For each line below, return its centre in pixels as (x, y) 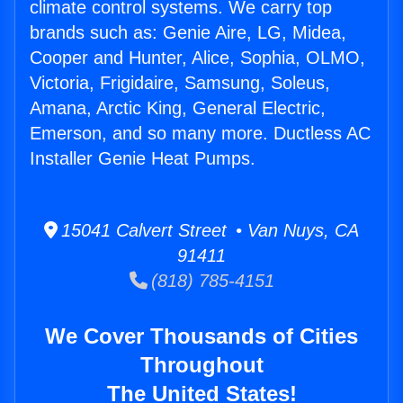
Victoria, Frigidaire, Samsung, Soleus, (180, 83)
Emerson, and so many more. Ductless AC (200, 134)
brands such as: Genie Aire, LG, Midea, (188, 33)
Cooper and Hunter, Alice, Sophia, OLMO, (197, 58)
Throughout (201, 365)
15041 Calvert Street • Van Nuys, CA (208, 231)
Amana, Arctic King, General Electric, (178, 108)
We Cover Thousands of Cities (201, 336)
